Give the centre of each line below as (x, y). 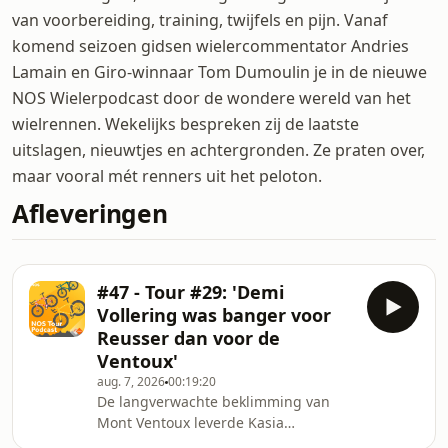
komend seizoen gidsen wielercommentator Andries (210, 46)
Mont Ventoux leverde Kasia (190, 422)
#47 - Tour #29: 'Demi (190, 292)
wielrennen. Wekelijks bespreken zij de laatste (185, 124)
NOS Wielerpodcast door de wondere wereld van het (211, 98)
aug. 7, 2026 (131, 381)
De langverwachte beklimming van (213, 401)
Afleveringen (90, 213)
